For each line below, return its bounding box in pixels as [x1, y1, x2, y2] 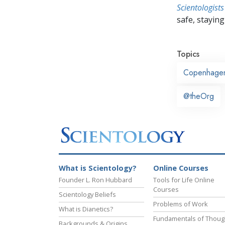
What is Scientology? [59, 163, 137, 173]
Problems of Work [153, 199, 208, 209]
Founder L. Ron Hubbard [59, 175, 132, 185]
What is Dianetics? [59, 204, 113, 214]
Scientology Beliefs [59, 190, 116, 199]
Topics [177, 48, 199, 60]
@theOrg [183, 90, 214, 102]
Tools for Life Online [153, 175, 214, 185]
